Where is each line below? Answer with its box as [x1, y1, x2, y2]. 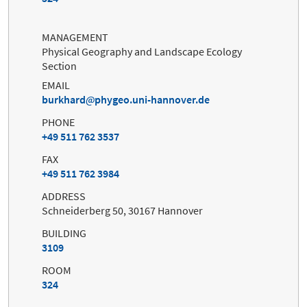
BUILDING [42, 225, 86, 240]
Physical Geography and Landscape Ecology [42, 44, 242, 58]
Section [42, 58, 77, 73]
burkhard [42, 92, 86, 106]
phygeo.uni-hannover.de [95, 92, 210, 106]
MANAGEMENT [42, 29, 108, 44]
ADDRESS [42, 188, 86, 203]
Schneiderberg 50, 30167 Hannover [42, 203, 203, 217]
